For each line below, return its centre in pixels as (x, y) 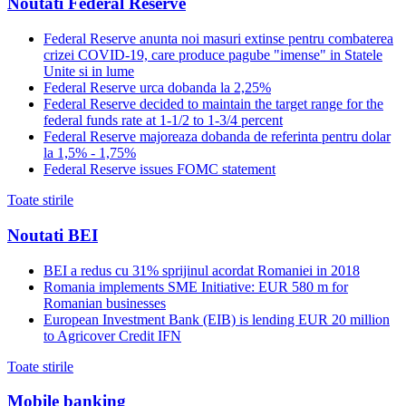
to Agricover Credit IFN (112, 335)
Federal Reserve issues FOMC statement (159, 169)
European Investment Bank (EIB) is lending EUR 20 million (217, 319)
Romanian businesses (105, 303)
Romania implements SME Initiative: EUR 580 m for (196, 286)
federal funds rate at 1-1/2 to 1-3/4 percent (163, 121)
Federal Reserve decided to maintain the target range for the (213, 104)
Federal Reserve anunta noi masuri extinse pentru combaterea (218, 39)
